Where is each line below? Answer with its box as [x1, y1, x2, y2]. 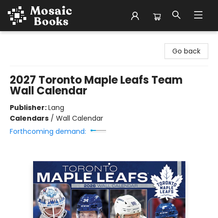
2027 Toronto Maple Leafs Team [10, 73, 182, 88]
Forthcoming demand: [10, 127, 86, 136]
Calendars [10, 113, 49, 123]
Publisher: [10, 103, 48, 112]
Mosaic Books [7, 36, 53, 45]
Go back [172, 46, 200, 56]
